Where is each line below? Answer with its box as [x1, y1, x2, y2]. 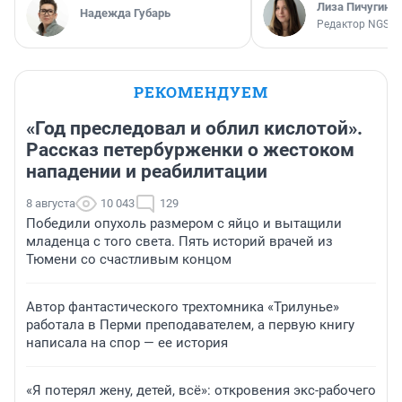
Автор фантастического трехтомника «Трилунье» [26, 299, 339, 316]
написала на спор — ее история [26, 335, 228, 352]
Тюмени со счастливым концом [26, 251, 232, 268]
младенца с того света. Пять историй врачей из [26, 233, 333, 250]
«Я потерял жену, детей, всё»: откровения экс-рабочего [26, 382, 376, 399]
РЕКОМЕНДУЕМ [134, 82, 268, 103]
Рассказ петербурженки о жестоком [26, 139, 354, 162]
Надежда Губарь [80, 6, 170, 21]
